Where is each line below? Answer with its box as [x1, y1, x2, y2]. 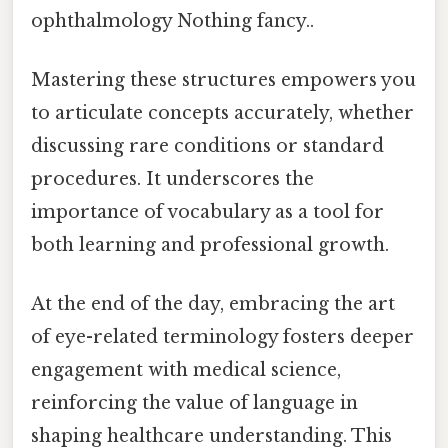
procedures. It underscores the [31, 167, 314, 190]
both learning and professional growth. [31, 233, 389, 256]
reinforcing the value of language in [31, 392, 358, 415]
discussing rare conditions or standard [31, 134, 384, 157]
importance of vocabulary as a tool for [31, 200, 384, 223]
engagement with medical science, [31, 359, 341, 382]
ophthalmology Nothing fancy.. [31, 9, 314, 32]
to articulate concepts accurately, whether [31, 101, 414, 124]
